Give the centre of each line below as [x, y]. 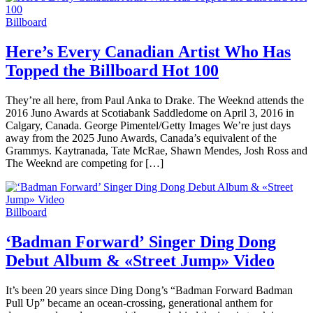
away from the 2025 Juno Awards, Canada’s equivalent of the [141, 138]
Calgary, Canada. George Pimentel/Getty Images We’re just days [148, 126]
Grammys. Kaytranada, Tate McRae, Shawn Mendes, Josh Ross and [156, 151]
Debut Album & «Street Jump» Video [140, 261]
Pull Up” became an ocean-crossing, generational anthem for [139, 303]
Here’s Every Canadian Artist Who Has [148, 52]
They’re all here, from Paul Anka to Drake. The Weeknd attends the [155, 101]
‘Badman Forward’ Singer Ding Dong [141, 242]
